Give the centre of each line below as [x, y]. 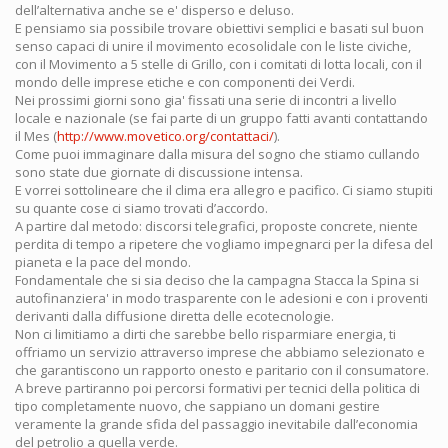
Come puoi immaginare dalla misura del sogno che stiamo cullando [217, 154]
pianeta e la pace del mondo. [103, 262]
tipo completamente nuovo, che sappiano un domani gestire [197, 406]
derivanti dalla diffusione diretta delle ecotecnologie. [174, 316]
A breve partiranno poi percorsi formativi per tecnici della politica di [217, 388]
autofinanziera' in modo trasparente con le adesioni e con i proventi [221, 298]
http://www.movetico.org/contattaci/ [165, 136]
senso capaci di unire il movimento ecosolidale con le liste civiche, [213, 46]
